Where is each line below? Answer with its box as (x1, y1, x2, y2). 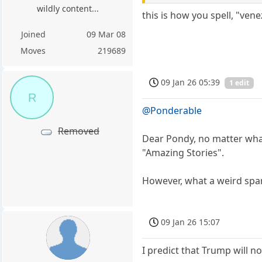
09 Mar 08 (87, 29, 126, 40)
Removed (57, 125, 99, 138)
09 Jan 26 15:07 (161, 216, 220, 227)
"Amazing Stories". (142, 146, 225, 159)
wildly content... (37, 3, 99, 15)
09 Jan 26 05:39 (161, 76, 220, 88)
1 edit (229, 78, 250, 88)
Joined (20, 29, 46, 40)
